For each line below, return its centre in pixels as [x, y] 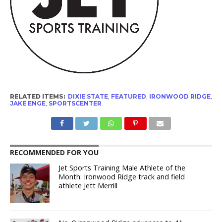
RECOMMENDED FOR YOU [54, 152]
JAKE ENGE [28, 103]
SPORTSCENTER [75, 103]
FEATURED [128, 96]
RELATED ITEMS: [37, 96]
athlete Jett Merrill [88, 185]
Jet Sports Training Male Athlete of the [122, 167]
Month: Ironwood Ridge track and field [122, 176]
